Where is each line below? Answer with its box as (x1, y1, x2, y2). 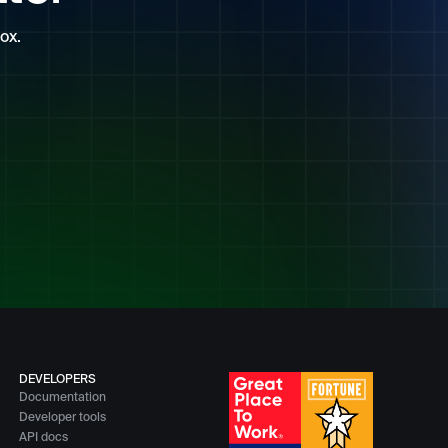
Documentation (19, 391, 107, 404)
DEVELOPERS (19, 373, 97, 386)
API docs (19, 431, 69, 444)
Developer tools (19, 411, 107, 424)
